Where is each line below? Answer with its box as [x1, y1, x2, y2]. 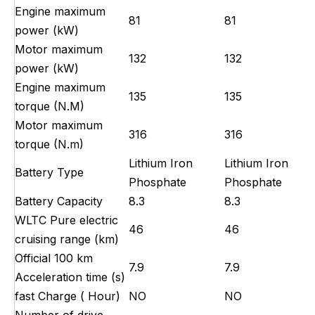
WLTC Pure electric [15, 212, 118, 227]
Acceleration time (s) [15, 269, 125, 284]
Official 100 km [15, 250, 93, 265]
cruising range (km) [15, 231, 119, 246]
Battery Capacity [15, 193, 103, 208]
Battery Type [15, 165, 84, 179]
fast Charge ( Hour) [15, 288, 120, 303]
